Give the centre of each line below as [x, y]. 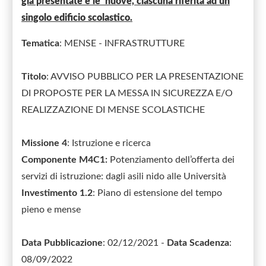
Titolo [34, 77]
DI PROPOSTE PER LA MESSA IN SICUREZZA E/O [127, 93]
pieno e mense [51, 210]
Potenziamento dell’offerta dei [171, 160]
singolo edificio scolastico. [77, 18]
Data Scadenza [198, 243]
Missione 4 [44, 143]
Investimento [49, 193]
